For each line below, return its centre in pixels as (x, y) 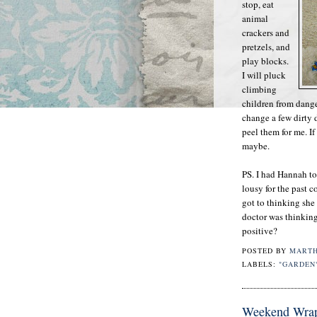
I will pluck (264, 75)
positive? (260, 230)
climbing (259, 89)
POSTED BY (266, 251)
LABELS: (261, 264)
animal (255, 18)
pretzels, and (266, 46)
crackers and (266, 32)
